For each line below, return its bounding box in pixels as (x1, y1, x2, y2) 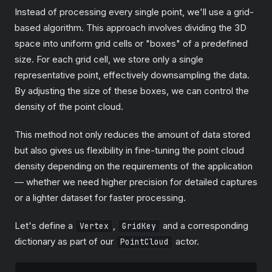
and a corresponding (160, 220, 248, 231)
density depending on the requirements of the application (15, 160, 253, 172)
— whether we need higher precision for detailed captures (15, 176, 257, 188)
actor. (173, 236, 199, 247)
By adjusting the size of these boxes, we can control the (15, 85, 249, 97)
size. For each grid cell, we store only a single (15, 53, 203, 65)
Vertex (80, 221, 109, 231)
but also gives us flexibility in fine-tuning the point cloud (15, 144, 244, 156)
